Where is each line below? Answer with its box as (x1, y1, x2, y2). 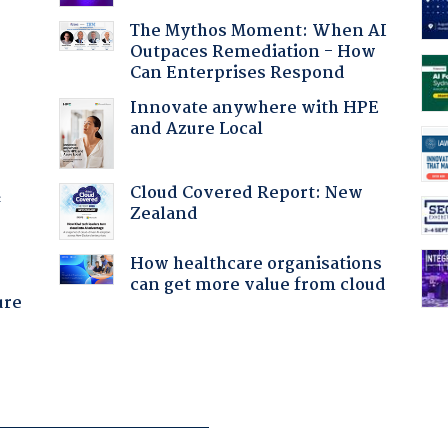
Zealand (129, 200, 198, 228)
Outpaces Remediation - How (129, 38, 376, 66)
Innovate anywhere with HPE (129, 94, 379, 122)
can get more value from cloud (129, 271, 386, 299)
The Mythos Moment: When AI (129, 17, 387, 45)
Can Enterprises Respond (129, 59, 345, 87)
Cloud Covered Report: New (129, 179, 363, 207)
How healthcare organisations (129, 250, 382, 278)
